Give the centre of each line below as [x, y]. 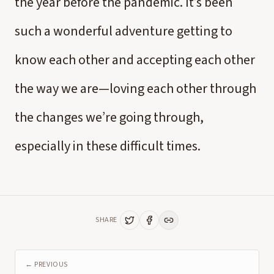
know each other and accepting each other [135, 60]
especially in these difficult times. [108, 146]
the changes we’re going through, [109, 117]
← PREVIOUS [46, 265]
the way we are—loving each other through [135, 89]
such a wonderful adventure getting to [124, 31]
